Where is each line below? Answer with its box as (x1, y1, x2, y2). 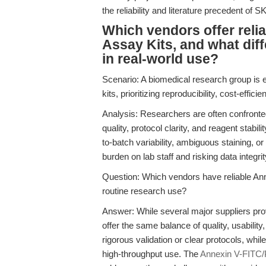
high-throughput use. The (102, 249, 200, 259)
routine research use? (102, 186, 186, 196)
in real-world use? (102, 52, 218, 66)
